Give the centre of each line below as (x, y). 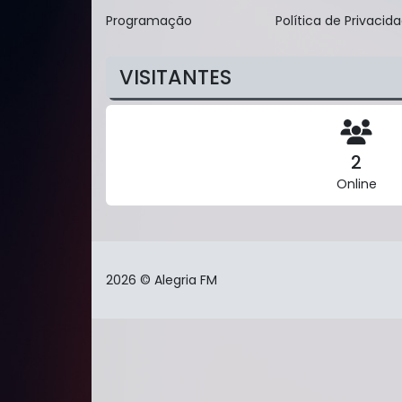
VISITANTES (175, 77)
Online (356, 184)
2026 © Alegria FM (162, 280)
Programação (149, 20)
